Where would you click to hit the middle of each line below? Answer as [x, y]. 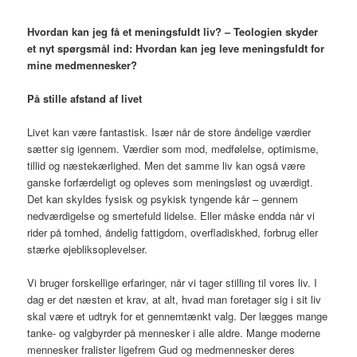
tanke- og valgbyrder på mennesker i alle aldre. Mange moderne [174, 333]
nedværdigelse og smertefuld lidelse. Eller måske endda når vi [171, 216]
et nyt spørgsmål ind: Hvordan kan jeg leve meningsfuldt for [176, 48]
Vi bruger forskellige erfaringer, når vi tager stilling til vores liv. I [173, 283]
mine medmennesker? [82, 65]
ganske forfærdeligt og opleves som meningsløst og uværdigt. [171, 182]
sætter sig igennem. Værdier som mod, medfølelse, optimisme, [173, 149]
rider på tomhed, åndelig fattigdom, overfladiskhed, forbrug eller [173, 232]
